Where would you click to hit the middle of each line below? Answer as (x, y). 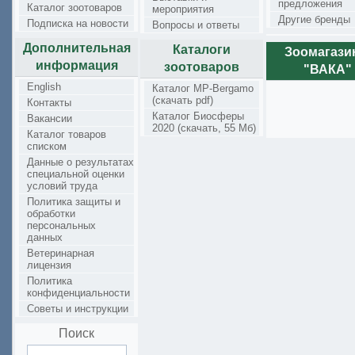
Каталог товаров (67, 134)
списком (47, 146)
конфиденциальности (78, 293)
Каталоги (202, 50)
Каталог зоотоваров (74, 8)
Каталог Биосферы (198, 116)
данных (45, 237)
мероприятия (183, 9)
